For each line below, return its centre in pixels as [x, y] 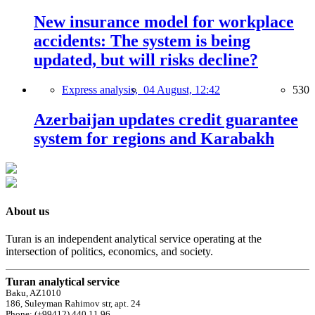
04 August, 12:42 [182, 89]
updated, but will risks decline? [146, 60]
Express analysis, [103, 89]
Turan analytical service [63, 282]
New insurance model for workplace [164, 22]
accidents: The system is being [142, 41]
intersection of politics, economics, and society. [109, 252]
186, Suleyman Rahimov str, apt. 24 [73, 304]
